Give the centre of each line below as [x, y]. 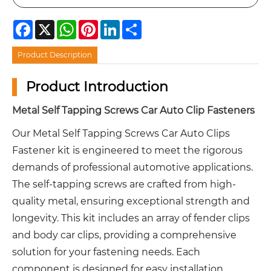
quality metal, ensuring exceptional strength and [131, 201]
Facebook [51, 24]
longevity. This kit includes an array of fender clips [131, 218]
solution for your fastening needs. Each [106, 252]
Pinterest [115, 24]
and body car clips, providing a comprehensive [124, 235]
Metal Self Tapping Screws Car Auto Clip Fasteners [133, 111]
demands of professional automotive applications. [132, 168]
